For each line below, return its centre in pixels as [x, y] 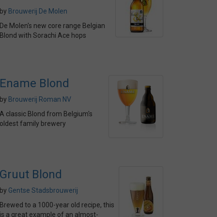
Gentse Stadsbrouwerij [43, 190]
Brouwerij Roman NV [40, 99]
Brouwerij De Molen [38, 11]
